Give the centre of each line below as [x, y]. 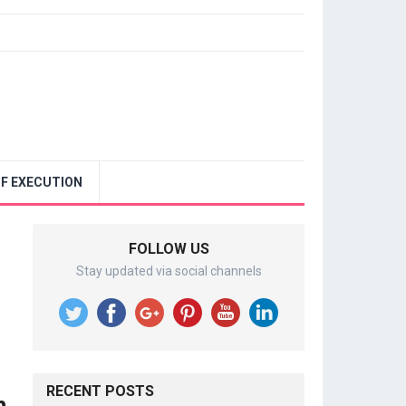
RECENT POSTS [100, 391]
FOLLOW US [169, 249]
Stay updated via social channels [169, 271]
